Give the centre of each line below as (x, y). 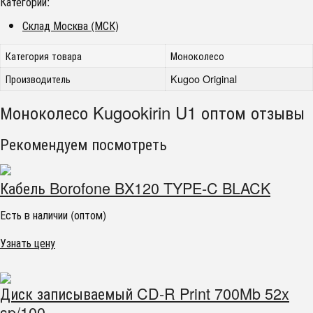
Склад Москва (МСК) (71, 26)
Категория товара (44, 56)
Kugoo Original (204, 79)
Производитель (38, 79)
